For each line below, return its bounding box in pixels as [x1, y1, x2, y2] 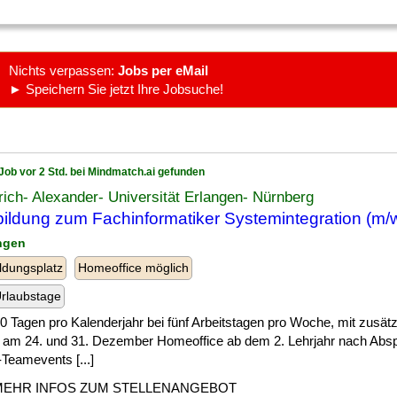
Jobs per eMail [118, 63, 208, 78]
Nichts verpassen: [9, 63, 118, 78]
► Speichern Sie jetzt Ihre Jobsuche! [9, 82, 223, 97]
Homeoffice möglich [78, 261, 189, 275]
